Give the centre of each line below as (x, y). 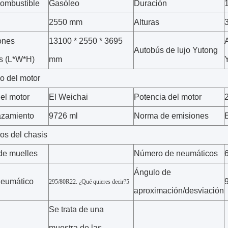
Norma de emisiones (171, 116)
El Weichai (68, 97)
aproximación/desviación (179, 191)
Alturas (147, 22)
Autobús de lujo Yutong (176, 50)
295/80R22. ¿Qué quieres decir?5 (89, 182)
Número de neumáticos (176, 153)
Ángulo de (152, 172)
